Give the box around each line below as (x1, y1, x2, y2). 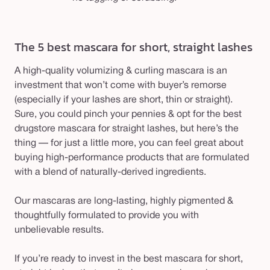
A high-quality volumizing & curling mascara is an (14, 67, 227, 76)
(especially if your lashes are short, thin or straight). (14, 96, 233, 105)
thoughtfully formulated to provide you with (14, 212, 199, 221)
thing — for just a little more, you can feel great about (14, 139, 243, 148)
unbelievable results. (14, 226, 104, 235)
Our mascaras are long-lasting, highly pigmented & (14, 197, 233, 206)
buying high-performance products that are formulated (14, 154, 249, 163)
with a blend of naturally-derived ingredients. (14, 168, 206, 177)
